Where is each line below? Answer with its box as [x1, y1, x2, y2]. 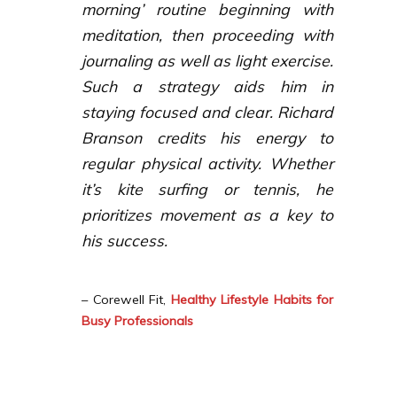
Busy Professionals [82, 312, 193, 329]
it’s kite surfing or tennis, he [82, 178, 333, 198]
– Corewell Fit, [82, 291, 171, 307]
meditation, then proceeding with [82, 24, 333, 44]
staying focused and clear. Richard [82, 101, 333, 121]
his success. [82, 230, 167, 250]
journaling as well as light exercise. [82, 50, 333, 70]
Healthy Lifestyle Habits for [170, 291, 333, 307]
